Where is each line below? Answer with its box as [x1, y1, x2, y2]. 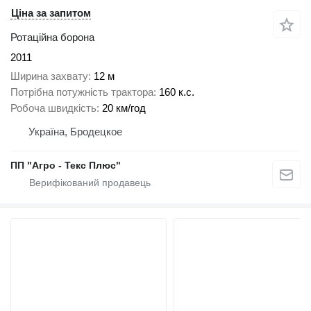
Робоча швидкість [10, 101, 96, 114]
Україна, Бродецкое [28, 125, 122, 137]
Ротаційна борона [10, 31, 94, 44]
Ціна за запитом [11, 7, 91, 19]
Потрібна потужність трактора [10, 85, 153, 98]
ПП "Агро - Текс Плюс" [10, 159, 121, 171]
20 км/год [102, 101, 146, 114]
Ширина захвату [10, 69, 88, 82]
